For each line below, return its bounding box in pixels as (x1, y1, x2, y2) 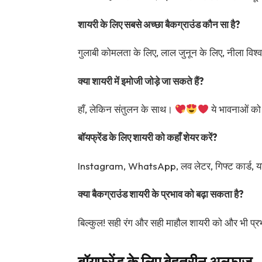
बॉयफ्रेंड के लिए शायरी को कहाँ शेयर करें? (77, 131, 218, 144)
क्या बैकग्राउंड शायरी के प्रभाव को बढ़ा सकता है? (77, 188, 244, 201)
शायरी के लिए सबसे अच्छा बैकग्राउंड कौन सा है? (77, 18, 240, 30)
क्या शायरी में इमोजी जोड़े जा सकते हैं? (77, 74, 204, 87)
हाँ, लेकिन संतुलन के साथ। (77, 103, 175, 116)
